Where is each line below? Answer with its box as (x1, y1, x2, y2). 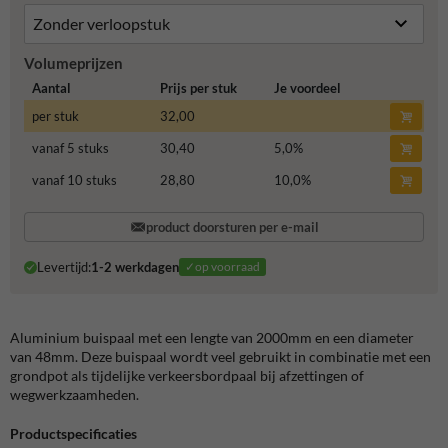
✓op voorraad (184, 259, 260, 275)
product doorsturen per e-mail (145, 219, 319, 236)
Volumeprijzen (23, 53, 123, 72)
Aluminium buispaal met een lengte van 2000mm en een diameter (10, 328, 414, 346)
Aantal (31, 80, 71, 97)
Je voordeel (273, 80, 341, 97)
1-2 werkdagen (90, 259, 179, 276)
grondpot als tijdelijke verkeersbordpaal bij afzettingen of (10, 366, 364, 384)
